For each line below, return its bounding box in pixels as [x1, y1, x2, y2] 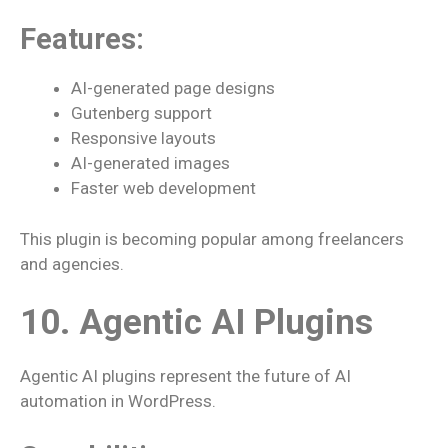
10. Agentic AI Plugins [20, 302, 373, 343]
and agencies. [20, 253, 124, 274]
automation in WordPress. [20, 391, 216, 411]
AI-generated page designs [71, 78, 275, 98]
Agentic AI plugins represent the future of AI [20, 366, 351, 386]
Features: [20, 22, 144, 56]
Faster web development [71, 178, 256, 198]
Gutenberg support [71, 103, 212, 123]
